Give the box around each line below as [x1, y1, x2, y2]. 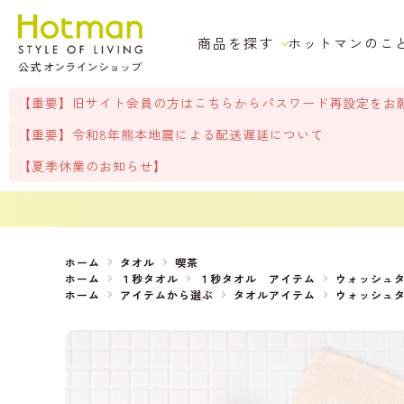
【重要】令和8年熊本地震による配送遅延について [18, 125, 324, 143]
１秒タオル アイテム [198, 271, 316, 286]
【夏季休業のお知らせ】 [18, 157, 167, 175]
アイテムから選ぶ [120, 287, 214, 302]
